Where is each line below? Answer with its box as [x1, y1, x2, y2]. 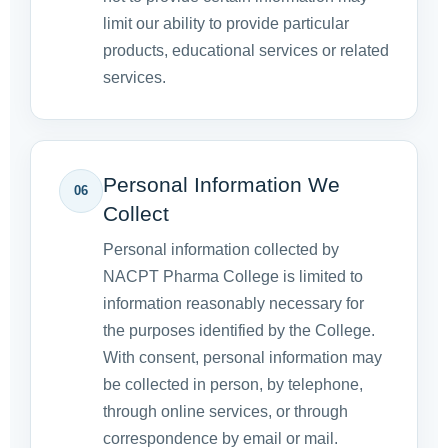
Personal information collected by [103, 241, 339, 259]
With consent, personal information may [103, 349, 382, 367]
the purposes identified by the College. [103, 322, 375, 340]
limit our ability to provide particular [103, 15, 349, 33]
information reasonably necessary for [103, 295, 364, 313]
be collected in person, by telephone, [103, 376, 363, 394]
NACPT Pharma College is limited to [103, 268, 363, 286]
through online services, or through [103, 403, 348, 421]
